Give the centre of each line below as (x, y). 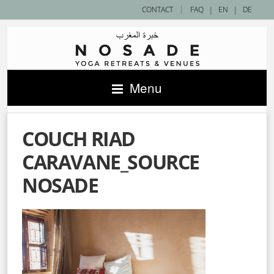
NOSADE (60, 185)
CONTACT (157, 9)
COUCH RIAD (79, 139)
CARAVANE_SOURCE (111, 162)
